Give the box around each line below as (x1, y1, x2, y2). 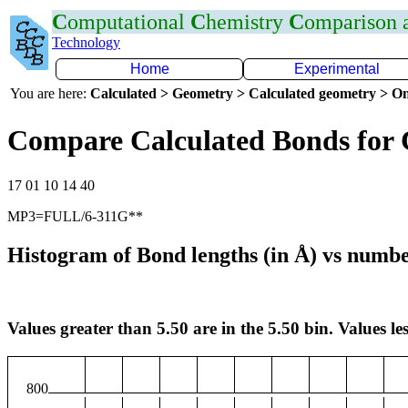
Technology (52, 35, 120, 50)
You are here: (10, 86, 90, 101)
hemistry (206, 10, 289, 34)
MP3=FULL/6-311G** (7, 208, 143, 224)
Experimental (294, 61, 380, 76)
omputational (67, 10, 190, 34)
